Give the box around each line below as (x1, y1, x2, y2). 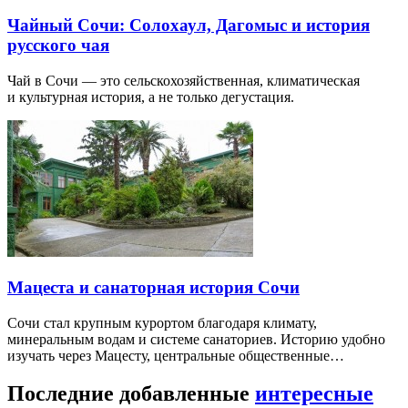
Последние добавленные (7, 382, 255, 406)
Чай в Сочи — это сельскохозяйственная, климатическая (7, 73, 360, 89)
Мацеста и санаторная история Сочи (7, 277, 300, 297)
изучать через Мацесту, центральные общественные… (7, 347, 344, 363)
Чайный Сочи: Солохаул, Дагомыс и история (7, 15, 370, 36)
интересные (255, 382, 373, 406)
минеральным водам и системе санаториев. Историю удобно (7, 331, 385, 347)
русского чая (7, 36, 109, 56)
